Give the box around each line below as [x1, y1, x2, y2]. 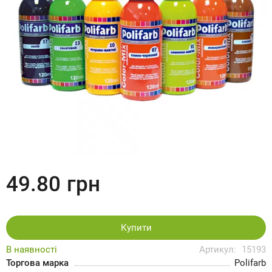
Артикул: [199, 244, 239, 255]
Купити [120, 222, 152, 233]
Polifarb [234, 257, 266, 268]
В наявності [6, 244, 57, 255]
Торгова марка [6, 257, 69, 268]
